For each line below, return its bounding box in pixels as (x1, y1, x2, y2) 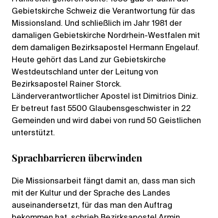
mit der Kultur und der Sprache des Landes (12, 189, 170, 198)
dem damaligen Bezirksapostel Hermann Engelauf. (12, 44, 200, 52)
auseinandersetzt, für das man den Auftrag (12, 201, 172, 210)
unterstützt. (12, 129, 55, 137)
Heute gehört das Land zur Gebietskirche (12, 56, 166, 64)
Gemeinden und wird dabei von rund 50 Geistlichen (12, 117, 201, 125)
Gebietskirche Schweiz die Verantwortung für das (12, 7, 195, 16)
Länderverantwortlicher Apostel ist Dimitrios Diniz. (12, 92, 198, 101)
